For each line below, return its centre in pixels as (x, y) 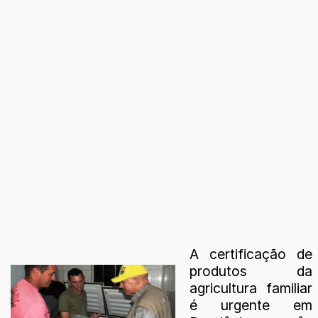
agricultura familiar (251, 289)
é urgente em (251, 306)
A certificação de (251, 254)
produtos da (251, 272)
